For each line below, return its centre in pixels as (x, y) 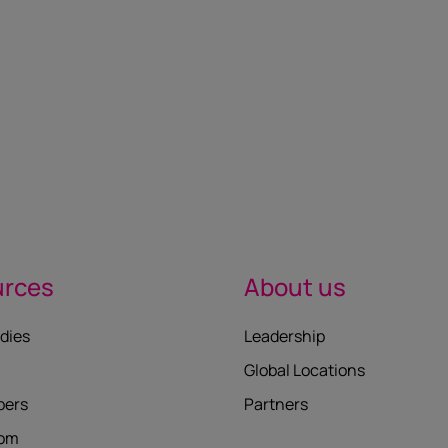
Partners (276, 404)
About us (295, 286)
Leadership (284, 336)
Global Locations (304, 370)
